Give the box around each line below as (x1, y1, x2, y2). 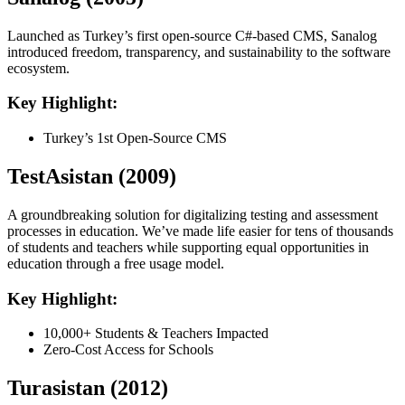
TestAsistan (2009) (7, 164, 176, 188)
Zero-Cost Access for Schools (43, 342, 213, 358)
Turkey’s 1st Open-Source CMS (43, 129, 227, 146)
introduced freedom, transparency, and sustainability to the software (7, 43, 391, 60)
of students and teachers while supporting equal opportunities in (7, 239, 369, 255)
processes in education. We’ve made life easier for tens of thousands (7, 222, 393, 239)
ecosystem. (7, 60, 70, 76)
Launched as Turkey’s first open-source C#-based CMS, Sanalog (7, 27, 377, 43)
